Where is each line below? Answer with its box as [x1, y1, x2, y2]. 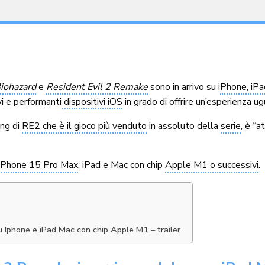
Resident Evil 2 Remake [46, 80, 148, 93]
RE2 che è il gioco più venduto [22, 119, 147, 132]
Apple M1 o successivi [165, 158, 259, 172]
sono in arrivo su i [148, 80, 221, 93]
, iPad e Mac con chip [78, 158, 166, 172]
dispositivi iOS [62, 95, 123, 108]
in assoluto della [147, 119, 221, 132]
